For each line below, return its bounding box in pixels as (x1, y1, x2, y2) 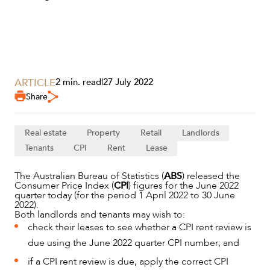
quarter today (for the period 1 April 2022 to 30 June (14, 188, 235, 202)
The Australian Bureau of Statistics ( (14, 169, 164, 183)
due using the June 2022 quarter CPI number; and (28, 236, 240, 250)
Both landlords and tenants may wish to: (14, 207, 185, 221)
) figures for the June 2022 (128, 178, 239, 192)
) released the (182, 169, 240, 183)
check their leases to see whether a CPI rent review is (28, 220, 252, 234)
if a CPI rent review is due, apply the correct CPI (28, 254, 229, 268)
